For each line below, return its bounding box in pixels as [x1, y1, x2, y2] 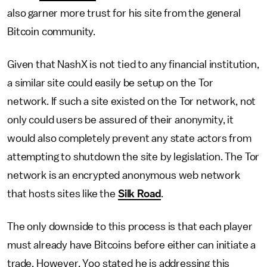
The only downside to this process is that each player [7, 221, 253, 232]
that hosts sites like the [7, 188, 118, 199]
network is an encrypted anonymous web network [7, 170, 240, 181]
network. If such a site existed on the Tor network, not [7, 96, 256, 107]
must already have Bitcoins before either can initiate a [7, 240, 256, 250]
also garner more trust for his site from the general [7, 8, 241, 18]
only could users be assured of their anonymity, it [7, 114, 234, 125]
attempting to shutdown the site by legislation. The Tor [7, 151, 260, 162]
